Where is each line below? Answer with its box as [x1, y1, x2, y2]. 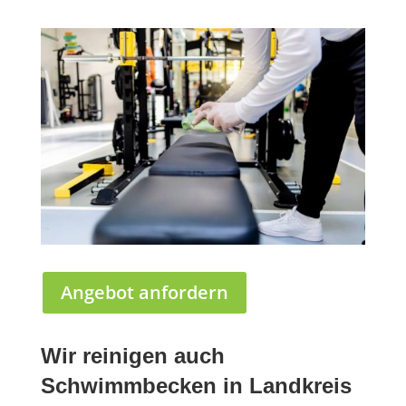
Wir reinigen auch [40, 343, 225, 368]
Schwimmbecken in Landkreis [40, 372, 352, 398]
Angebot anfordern [60, 279, 228, 304]
